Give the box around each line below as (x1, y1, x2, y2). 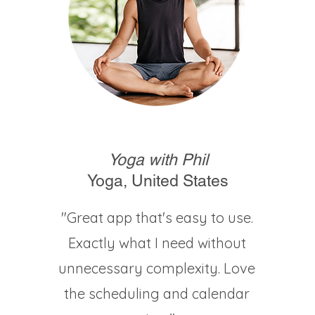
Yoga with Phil (108, 150, 208, 169)
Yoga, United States (87, 172, 229, 190)
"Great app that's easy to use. (60, 209, 253, 226)
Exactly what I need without (67, 234, 246, 252)
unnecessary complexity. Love (58, 259, 256, 277)
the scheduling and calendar (64, 285, 250, 302)
